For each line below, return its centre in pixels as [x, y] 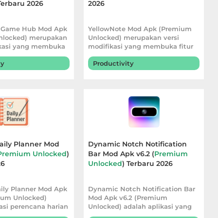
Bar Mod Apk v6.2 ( [121, 154]
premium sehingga [120, 55]
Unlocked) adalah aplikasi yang [140, 206]
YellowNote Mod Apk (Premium [140, 29]
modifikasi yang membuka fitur [141, 46]
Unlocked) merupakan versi [134, 37]
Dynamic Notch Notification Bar [142, 189]
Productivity [114, 63]
